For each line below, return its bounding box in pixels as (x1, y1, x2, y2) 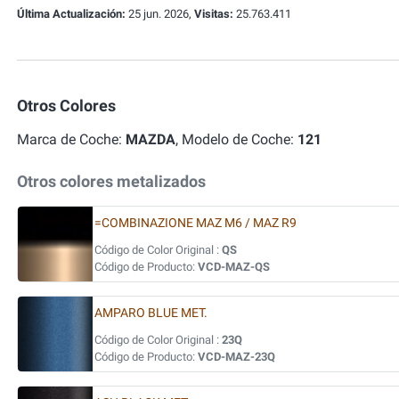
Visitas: (194, 7, 233, 20)
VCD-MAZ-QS (198, 260, 270, 273)
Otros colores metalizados (17, 172, 206, 191)
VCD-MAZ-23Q (198, 350, 275, 363)
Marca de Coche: (17, 131, 126, 148)
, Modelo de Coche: (175, 131, 297, 148)
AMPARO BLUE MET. (94, 305, 208, 321)
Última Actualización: (17, 7, 126, 20)
